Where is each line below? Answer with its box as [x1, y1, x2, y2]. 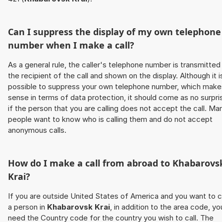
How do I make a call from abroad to [8, 157, 172, 169]
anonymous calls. [8, 125, 66, 135]
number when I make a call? [8, 39, 134, 52]
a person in [8, 202, 47, 212]
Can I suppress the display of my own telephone [8, 26, 221, 38]
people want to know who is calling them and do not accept [8, 114, 213, 124]
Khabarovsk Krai [47, 202, 110, 212]
